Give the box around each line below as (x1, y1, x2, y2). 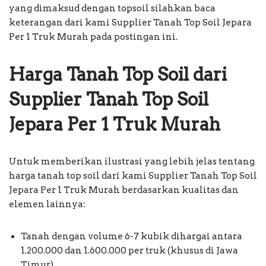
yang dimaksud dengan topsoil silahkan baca (9, 2, 216, 14)
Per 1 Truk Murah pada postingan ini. (9, 31, 178, 42)
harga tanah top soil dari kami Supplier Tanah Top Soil (9, 170, 257, 181)
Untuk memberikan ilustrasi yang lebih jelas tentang (9, 156, 255, 167)
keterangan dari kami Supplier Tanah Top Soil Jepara (9, 17, 252, 28)
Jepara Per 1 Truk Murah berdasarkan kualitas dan (9, 184, 239, 195)
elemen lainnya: (9, 198, 85, 210)
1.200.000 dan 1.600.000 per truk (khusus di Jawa (21, 245, 238, 256)
